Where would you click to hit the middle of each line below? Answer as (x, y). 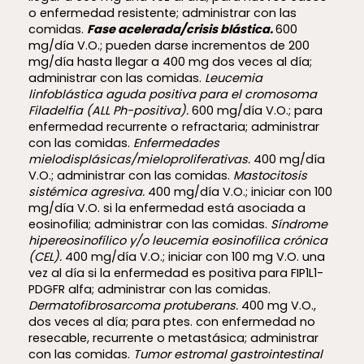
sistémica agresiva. (88, 191)
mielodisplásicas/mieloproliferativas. (141, 159)
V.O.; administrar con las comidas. (130, 175)
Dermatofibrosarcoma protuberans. (134, 305)
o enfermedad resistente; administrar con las (162, 13)
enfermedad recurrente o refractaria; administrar (173, 126)
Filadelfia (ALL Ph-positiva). (110, 110)
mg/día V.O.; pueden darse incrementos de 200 (169, 45)
